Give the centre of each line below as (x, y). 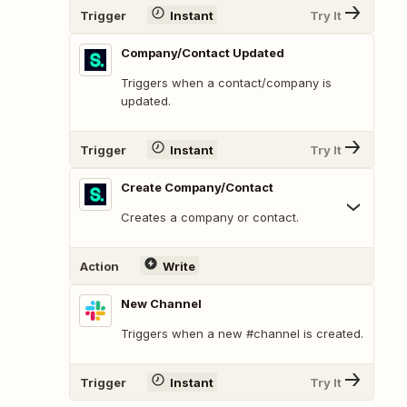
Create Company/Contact (197, 188)
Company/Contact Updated (203, 53)
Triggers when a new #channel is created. (242, 334)
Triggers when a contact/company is (226, 83)
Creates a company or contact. (210, 218)
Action (99, 266)
